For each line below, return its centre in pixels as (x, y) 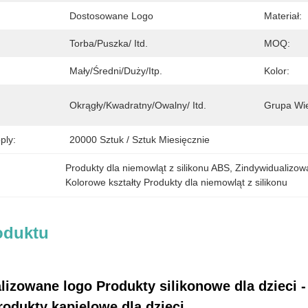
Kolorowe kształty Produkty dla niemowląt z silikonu (177, 182)
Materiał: (283, 16)
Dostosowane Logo (111, 16)
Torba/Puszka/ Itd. (109, 43)
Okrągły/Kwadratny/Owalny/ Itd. (138, 105)
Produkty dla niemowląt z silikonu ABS (148, 168)
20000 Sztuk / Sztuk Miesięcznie (140, 140)
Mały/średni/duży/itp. (116, 71)
